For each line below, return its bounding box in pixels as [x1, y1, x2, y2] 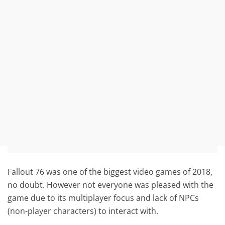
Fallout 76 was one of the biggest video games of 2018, [8, 166, 213, 177]
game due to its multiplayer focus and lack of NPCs [8, 192, 199, 203]
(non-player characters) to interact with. [8, 205, 159, 216]
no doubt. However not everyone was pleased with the [8, 179, 214, 190]
